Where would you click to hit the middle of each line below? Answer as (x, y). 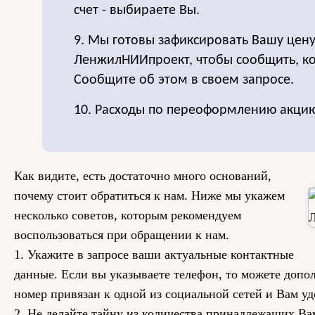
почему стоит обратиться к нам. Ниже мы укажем (149, 195)
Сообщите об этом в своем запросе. (184, 80)
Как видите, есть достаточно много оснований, (143, 176)
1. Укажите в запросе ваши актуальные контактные (154, 255)
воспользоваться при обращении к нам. (122, 235)
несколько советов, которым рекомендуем (128, 215)
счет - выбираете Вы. (137, 11)
